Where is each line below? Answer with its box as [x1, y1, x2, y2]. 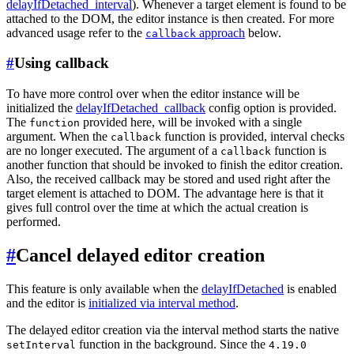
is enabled [284, 281, 337, 296]
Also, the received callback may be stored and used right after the [6, 172, 330, 186]
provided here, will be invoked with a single [80, 115, 302, 129]
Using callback [14, 55, 109, 72]
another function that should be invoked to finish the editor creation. [6, 158, 343, 171]
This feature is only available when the [6, 281, 201, 296]
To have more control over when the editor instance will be [6, 87, 299, 100]
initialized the [6, 101, 76, 115]
